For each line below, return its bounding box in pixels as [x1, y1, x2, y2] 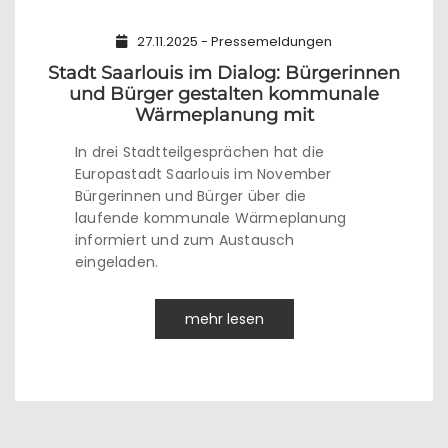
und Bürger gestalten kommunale [69, 83, 379, 105]
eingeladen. [75, 252, 159, 272]
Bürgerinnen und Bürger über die [75, 186, 307, 206]
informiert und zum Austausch [75, 230, 295, 250]
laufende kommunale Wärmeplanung [75, 208, 347, 228]
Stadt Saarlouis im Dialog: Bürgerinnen [48, 62, 400, 84]
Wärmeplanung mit [134, 104, 314, 126]
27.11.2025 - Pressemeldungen [137, 32, 332, 51]
